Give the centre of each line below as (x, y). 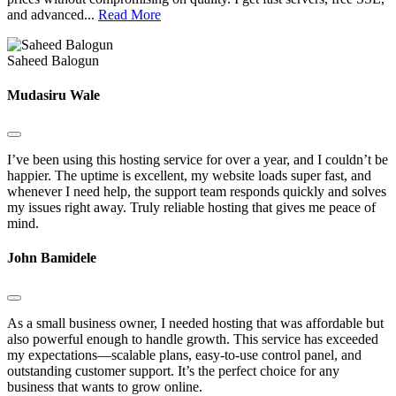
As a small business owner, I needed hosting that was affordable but (195, 323)
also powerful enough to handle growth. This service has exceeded (193, 339)
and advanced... (53, 14)
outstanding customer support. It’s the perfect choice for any (173, 370)
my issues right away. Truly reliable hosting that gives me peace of (191, 208)
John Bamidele (52, 258)
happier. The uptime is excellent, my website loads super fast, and (189, 176)
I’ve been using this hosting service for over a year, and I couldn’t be (198, 160)
